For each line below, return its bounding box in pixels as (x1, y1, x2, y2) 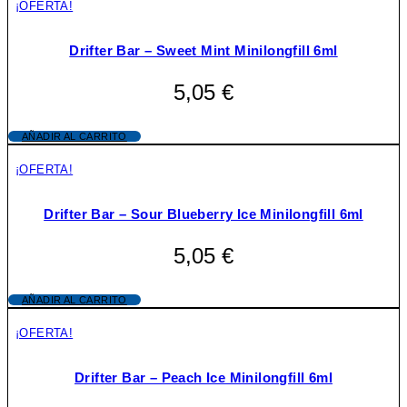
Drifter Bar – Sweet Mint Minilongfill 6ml (69, 43, 338, 59)
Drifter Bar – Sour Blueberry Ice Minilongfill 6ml (44, 206, 363, 223)
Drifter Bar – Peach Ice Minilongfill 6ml (74, 370, 333, 386)
